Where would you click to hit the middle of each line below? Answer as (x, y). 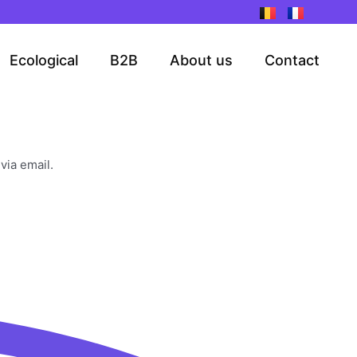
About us (202, 60)
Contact (292, 60)
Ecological (44, 60)
